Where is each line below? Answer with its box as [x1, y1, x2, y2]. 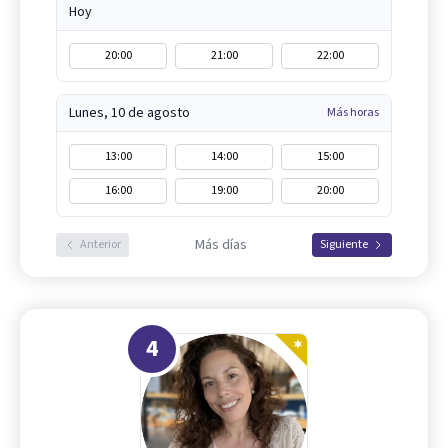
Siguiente [320, 236, 368, 253]
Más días [194, 235, 247, 255]
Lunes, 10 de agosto [69, 103, 190, 123]
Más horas [327, 104, 379, 121]
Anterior [80, 236, 121, 253]
